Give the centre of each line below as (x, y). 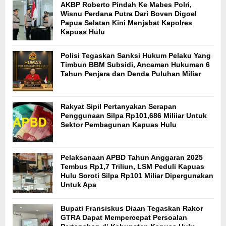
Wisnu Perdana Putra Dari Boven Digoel (129, 13)
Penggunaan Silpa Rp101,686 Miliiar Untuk (134, 115)
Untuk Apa (78, 184)
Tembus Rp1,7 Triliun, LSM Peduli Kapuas (132, 166)
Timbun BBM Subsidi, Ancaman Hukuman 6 (135, 64)
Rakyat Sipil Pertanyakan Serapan (119, 106)
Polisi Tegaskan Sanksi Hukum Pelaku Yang (136, 55)
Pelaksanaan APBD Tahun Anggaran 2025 (132, 157)
